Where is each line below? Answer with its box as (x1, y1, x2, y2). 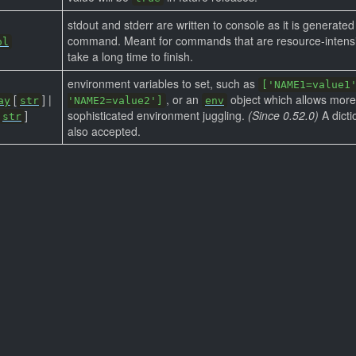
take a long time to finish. (68, 48, 193, 64)
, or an (166, 91, 202, 107)
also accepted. (68, 123, 141, 139)
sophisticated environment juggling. (68, 107, 248, 123)
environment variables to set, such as (68, 75, 258, 91)
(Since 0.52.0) (248, 107, 319, 123)
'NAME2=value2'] (68, 95, 163, 106)
